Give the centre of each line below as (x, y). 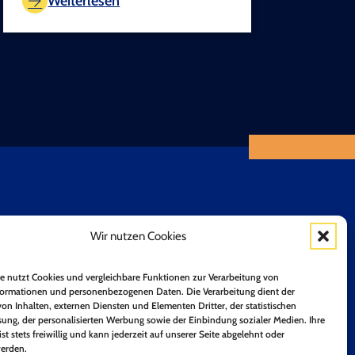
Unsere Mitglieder (151, 237)
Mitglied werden (147, 271)
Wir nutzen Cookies (139, 236)
